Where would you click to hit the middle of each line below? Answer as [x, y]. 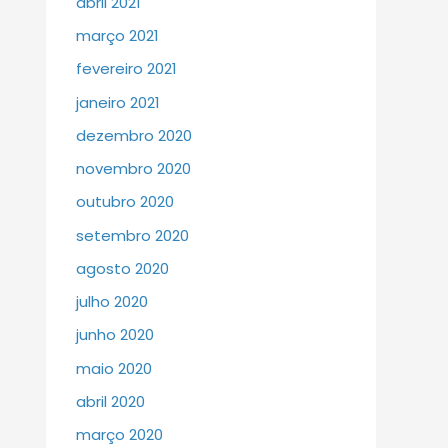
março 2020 [119, 435]
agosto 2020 [122, 268]
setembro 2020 [132, 235]
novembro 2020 [133, 169]
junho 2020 [115, 335]
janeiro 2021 [118, 102]
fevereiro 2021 [126, 69]
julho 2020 [112, 302]
